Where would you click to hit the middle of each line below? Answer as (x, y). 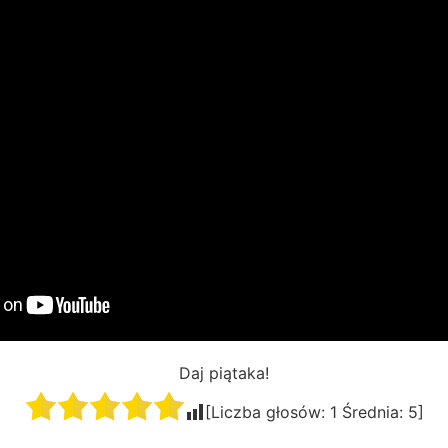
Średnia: (372, 412)
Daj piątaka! (224, 373)
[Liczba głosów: (267, 412)
